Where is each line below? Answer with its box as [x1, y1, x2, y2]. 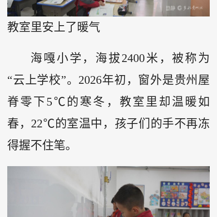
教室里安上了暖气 [7, 20, 100, 33]
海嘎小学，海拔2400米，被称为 [31, 52, 210, 65]
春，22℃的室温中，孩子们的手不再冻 [7, 117, 210, 130]
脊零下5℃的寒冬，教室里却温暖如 [7, 95, 210, 108]
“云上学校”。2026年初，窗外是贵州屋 [7, 74, 210, 87]
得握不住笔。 [7, 139, 77, 152]
